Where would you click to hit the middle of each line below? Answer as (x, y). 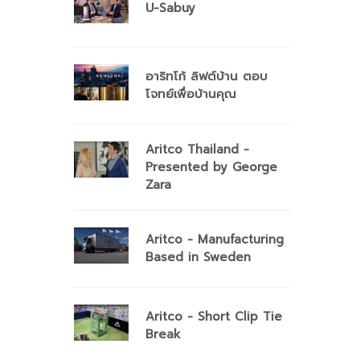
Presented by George (211, 167)
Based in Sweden (198, 257)
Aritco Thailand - (197, 149)
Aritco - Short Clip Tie (214, 317)
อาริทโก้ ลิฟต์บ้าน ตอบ (207, 76)
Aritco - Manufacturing (215, 239)
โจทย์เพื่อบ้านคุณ (191, 94)
